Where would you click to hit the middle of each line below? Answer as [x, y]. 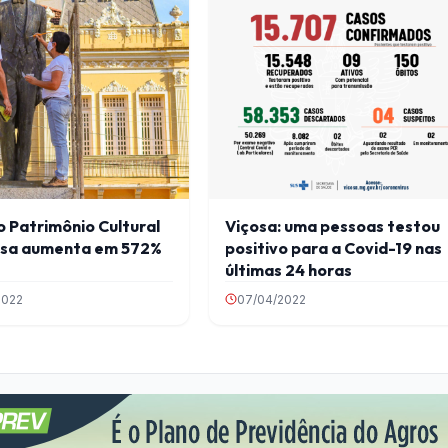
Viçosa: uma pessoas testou [333, 225]
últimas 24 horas [289, 269]
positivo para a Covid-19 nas [334, 247]
